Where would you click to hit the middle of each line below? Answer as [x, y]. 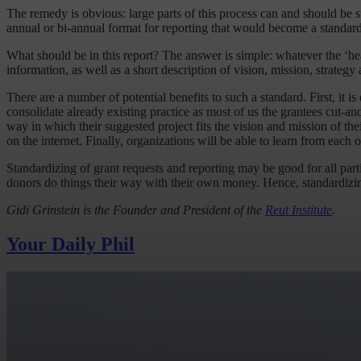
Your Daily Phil [71, 245]
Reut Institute [299, 210]
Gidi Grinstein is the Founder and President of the [136, 210]
